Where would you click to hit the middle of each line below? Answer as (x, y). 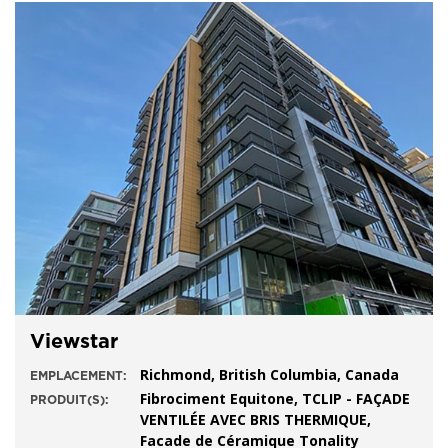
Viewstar (74, 342)
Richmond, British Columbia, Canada (269, 374)
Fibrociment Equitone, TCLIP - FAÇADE (275, 398)
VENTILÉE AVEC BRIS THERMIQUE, (255, 419)
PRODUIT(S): (69, 400)
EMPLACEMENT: (78, 376)
